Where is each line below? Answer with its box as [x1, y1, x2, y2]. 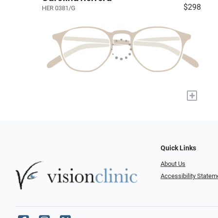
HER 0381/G [42, 4, 75, 12]
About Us [161, 160, 185, 167]
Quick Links [161, 144, 196, 152]
